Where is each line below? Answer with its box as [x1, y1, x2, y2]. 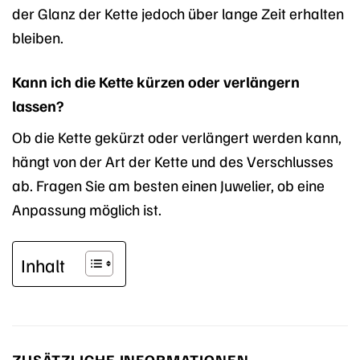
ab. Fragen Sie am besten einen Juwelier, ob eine [12, 175, 325, 195]
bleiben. [12, 27, 63, 47]
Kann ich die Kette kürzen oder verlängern [12, 71, 300, 91]
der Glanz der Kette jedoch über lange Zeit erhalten [12, 2, 344, 22]
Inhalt [21, 252, 65, 276]
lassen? [12, 95, 63, 115]
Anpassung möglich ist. [12, 199, 162, 219]
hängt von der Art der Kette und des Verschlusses [12, 151, 333, 171]
